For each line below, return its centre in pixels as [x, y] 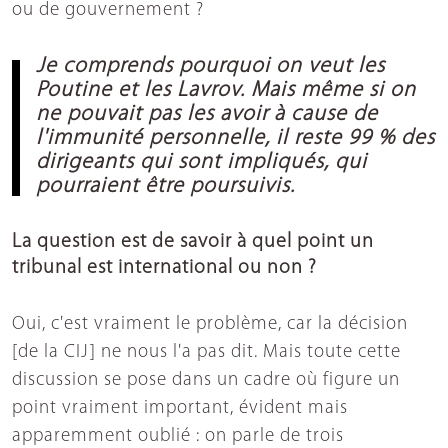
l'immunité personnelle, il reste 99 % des [235, 138]
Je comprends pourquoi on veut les [210, 66]
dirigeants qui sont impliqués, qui [201, 162]
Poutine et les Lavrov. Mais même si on [226, 90]
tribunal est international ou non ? [164, 267]
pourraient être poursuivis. [165, 186]
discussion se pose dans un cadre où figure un [206, 380]
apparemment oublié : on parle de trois [178, 436]
